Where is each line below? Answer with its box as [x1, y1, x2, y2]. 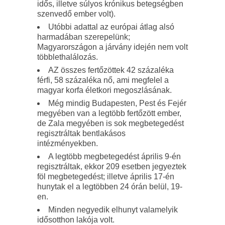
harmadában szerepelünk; [37, 33, 130, 41]
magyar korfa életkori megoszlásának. [37, 86, 172, 94]
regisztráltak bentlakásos [37, 129, 126, 138]
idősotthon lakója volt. [37, 215, 115, 224]
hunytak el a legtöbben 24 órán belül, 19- [37, 182, 182, 191]
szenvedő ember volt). [37, 10, 116, 18]
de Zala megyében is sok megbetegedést [37, 119, 184, 128]
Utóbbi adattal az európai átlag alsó [48, 23, 174, 31]
